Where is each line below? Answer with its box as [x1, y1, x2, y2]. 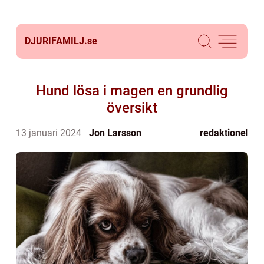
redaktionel [200, 127, 248, 138]
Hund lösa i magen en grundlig [36, 82, 228, 99]
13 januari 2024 [16, 127, 84, 138]
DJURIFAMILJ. [25, 35, 87, 47]
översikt [107, 100, 157, 116]
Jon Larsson [89, 127, 141, 138]
